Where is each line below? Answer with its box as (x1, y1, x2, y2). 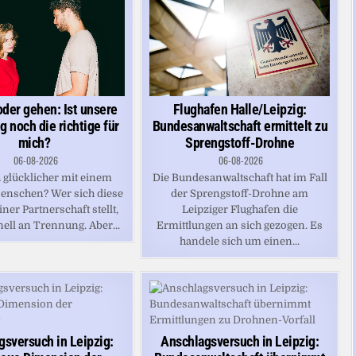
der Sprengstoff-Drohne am (171, 187, 309, 199)
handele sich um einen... (180, 234, 300, 247)
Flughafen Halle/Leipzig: (172, 100, 307, 118)
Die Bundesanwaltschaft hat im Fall (152, 171, 327, 184)
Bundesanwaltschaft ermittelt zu (152, 117, 328, 134)
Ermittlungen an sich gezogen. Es (157, 219, 323, 231)
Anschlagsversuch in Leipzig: (161, 332, 319, 350)
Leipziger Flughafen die (181, 203, 298, 215)
